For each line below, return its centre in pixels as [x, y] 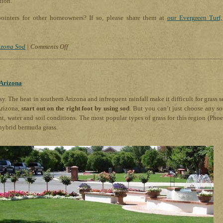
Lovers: [78, 94]
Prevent [78, 122]
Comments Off [49, 47]
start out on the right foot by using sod [75, 109]
